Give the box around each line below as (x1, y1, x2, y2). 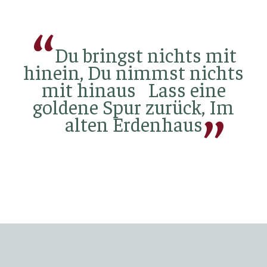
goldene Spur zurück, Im (33, 94, 234, 119)
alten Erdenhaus (64, 111, 203, 136)
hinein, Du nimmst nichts (23, 60, 244, 85)
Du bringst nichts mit (54, 42, 237, 67)
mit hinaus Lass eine (41, 77, 226, 102)
